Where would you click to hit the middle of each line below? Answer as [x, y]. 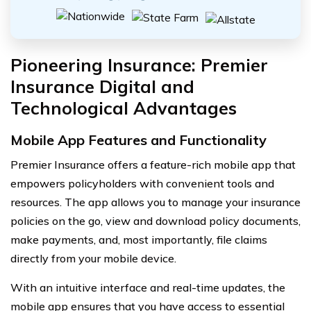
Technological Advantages [124, 108]
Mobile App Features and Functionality [138, 140]
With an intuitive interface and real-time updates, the [148, 288]
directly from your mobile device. [93, 259]
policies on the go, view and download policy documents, [155, 221]
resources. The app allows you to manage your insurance [155, 202]
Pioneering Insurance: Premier [139, 65]
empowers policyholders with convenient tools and [142, 184]
